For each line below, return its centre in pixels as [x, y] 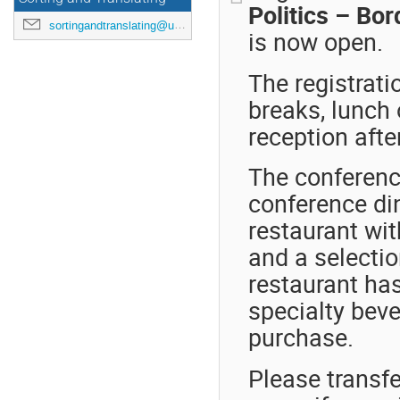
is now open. [315, 41]
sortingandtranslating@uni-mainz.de [112, 25]
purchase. [300, 337]
